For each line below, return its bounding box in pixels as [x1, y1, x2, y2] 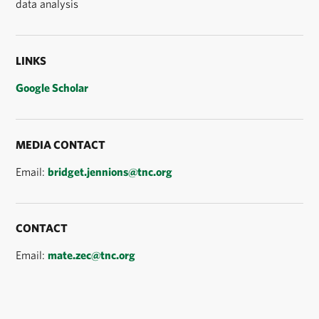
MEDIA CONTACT [16, 137, 106, 151]
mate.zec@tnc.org [48, 249, 136, 262]
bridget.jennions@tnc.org [48, 164, 173, 178]
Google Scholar [16, 80, 89, 94]
